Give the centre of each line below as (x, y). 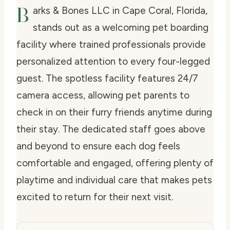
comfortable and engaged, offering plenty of (115, 163)
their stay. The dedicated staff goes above (111, 129)
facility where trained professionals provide (111, 45)
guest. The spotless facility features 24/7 (107, 79)
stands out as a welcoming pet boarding (121, 28)
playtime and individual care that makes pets (114, 180)
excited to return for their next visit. (95, 197)
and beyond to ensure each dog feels (98, 146)
